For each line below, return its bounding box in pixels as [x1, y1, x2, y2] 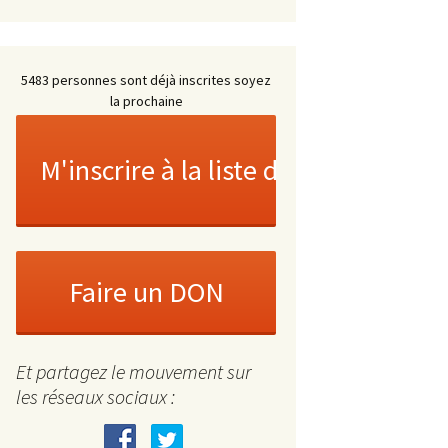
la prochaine [109, 91, 183, 110]
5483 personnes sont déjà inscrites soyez [21, 70, 271, 89]
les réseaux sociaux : [16, 384, 175, 409]
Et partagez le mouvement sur [16, 359, 251, 384]
